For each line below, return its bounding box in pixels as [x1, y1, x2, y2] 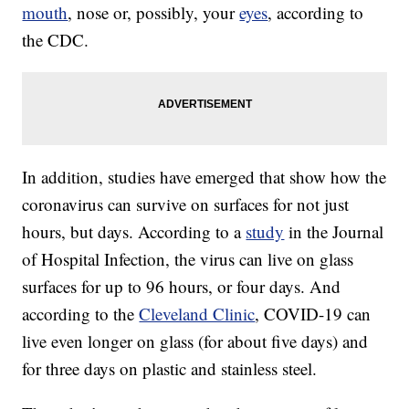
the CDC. [22, 28, 89, 52]
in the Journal [284, 220, 384, 244]
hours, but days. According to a [22, 220, 246, 244]
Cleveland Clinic [139, 302, 256, 326]
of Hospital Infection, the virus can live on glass [22, 247, 354, 271]
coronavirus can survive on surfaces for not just [22, 193, 350, 216]
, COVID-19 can [255, 302, 372, 326]
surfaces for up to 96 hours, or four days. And [22, 275, 341, 299]
